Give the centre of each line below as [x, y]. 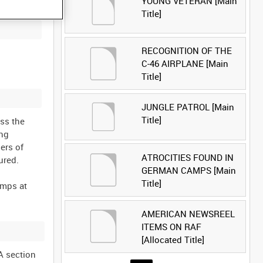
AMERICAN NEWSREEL [188, 213]
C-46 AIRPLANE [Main [185, 64]
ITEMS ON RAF [171, 226]
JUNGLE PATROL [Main [188, 107]
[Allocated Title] [173, 239]
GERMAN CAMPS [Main [188, 170]
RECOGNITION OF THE [186, 51]
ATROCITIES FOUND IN [187, 157]
